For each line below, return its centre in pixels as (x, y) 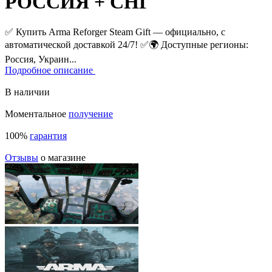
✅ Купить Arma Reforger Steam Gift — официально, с (115, 32)
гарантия (48, 135)
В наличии (27, 92)
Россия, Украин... (41, 59)
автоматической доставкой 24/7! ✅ (77, 44)
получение (91, 114)
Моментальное (37, 114)
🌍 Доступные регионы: (199, 44)
